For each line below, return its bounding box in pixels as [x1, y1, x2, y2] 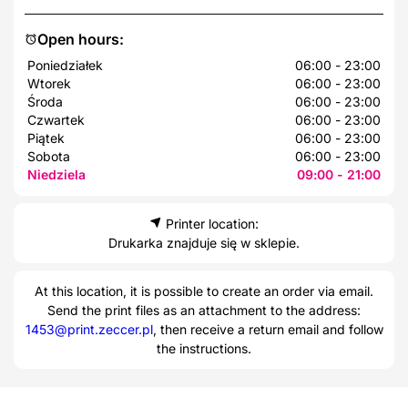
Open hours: [37, 29, 124, 48]
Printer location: [162, 215, 259, 231]
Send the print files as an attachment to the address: [47, 301, 361, 318]
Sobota [27, 148, 70, 164]
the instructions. [157, 340, 251, 356]
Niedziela [27, 166, 86, 182]
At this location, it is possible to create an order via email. [35, 282, 373, 299]
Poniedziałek [27, 56, 103, 73]
